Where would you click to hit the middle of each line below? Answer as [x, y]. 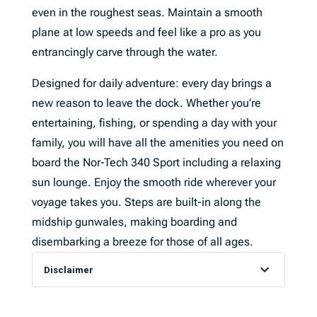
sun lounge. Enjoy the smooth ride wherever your [154, 182]
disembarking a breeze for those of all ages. [142, 242]
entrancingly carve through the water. [125, 52]
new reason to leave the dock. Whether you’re [146, 103]
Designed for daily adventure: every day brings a [151, 83]
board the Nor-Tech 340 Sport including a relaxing [156, 162]
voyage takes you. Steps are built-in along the [146, 202]
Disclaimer [68, 270]
